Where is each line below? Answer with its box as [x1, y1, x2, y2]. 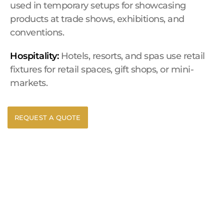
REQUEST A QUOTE [14, 113, 81, 121]
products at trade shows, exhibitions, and [10, 13, 184, 24]
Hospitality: [10, 50, 58, 61]
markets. [10, 77, 47, 88]
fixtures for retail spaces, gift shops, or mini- [10, 64, 193, 75]
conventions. [10, 27, 64, 38]
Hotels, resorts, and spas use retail [58, 50, 205, 61]
